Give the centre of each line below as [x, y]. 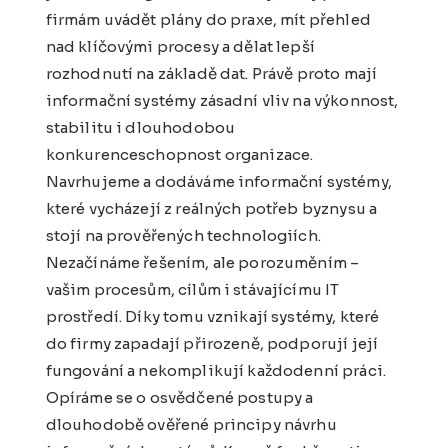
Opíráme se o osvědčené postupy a [179, 397]
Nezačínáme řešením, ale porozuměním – [202, 262]
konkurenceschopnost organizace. [179, 154]
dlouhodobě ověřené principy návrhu [191, 424]
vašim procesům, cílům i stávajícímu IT [192, 289]
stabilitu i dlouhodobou [140, 127]
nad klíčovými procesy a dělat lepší [180, 46]
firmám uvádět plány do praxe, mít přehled [208, 19]
